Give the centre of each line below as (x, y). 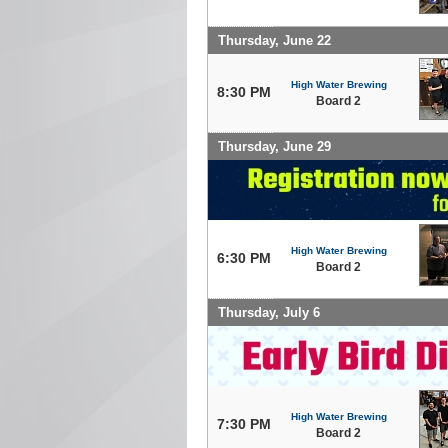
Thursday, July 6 (269, 312)
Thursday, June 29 (274, 146)
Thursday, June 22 (274, 40)
